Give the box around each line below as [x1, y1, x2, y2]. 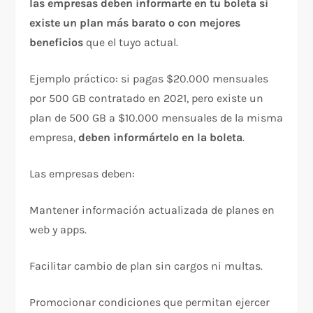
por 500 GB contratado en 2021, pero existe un [29, 91, 264, 105]
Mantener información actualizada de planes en [29, 203, 275, 217]
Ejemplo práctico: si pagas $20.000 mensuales [29, 71, 269, 85]
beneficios [29, 35, 84, 49]
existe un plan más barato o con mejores [29, 15, 241, 29]
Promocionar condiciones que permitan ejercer [29, 295, 270, 309]
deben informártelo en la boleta [78, 130, 243, 144]
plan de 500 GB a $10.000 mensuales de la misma [29, 110, 284, 124]
